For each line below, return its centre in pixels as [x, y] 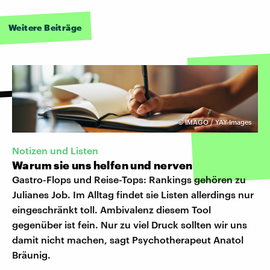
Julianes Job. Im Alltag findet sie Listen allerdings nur [133, 194]
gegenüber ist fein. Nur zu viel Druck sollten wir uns [130, 224]
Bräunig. [31, 254]
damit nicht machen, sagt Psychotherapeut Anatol [128, 239]
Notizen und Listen [55, 150]
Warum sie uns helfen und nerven [102, 165]
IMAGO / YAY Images [218, 122]
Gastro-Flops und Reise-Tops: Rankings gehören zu [129, 179]
